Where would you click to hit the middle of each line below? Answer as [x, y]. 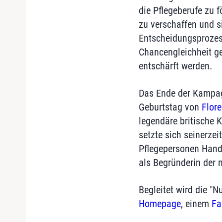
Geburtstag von [170, 107]
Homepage [160, 204]
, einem [196, 204]
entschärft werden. [175, 66]
